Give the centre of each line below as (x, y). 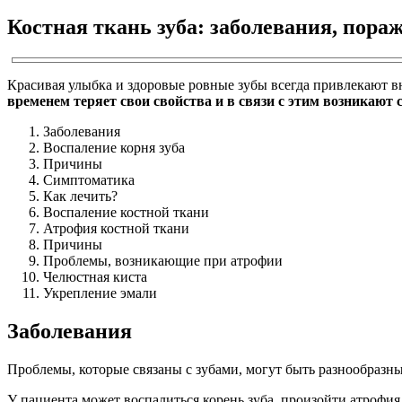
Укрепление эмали (100, 293)
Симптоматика (89, 179)
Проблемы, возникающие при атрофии (163, 260)
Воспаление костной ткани (126, 212)
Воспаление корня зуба (114, 147)
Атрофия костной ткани (116, 228)
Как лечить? (80, 196)
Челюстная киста (95, 276)
